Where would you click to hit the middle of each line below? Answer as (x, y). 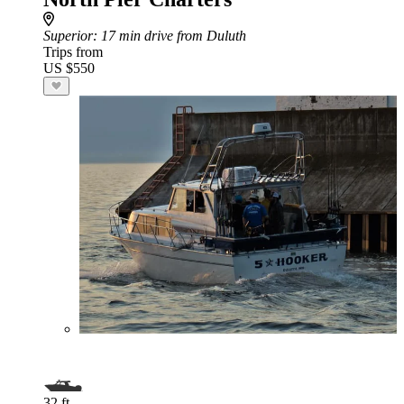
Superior (68, 36)
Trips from (73, 52)
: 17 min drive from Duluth (170, 36)
